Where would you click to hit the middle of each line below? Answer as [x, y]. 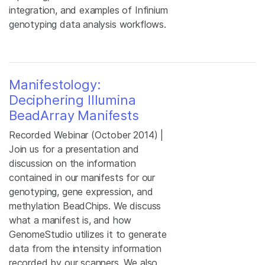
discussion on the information [72, 163]
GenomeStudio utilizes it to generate [88, 234]
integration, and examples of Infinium [88, 10]
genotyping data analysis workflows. [88, 24]
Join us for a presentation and [74, 149]
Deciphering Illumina [72, 100]
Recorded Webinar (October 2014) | [86, 135]
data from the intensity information [85, 248]
